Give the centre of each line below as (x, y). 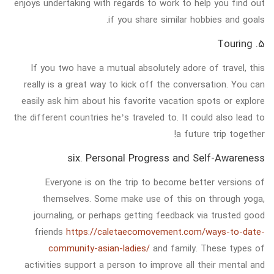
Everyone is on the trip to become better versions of (155, 182)
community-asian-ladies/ (99, 248)
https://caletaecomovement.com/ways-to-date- (165, 231)
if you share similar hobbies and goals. (187, 19)
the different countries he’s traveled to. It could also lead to (139, 117)
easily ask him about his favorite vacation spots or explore (143, 101)
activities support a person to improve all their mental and (145, 265)
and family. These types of (207, 248)
